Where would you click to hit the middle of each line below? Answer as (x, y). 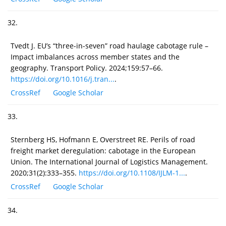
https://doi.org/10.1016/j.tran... (63, 79)
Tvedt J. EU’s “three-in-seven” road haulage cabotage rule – (109, 45)
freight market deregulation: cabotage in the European (103, 150)
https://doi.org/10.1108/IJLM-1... (132, 173)
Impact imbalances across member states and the (95, 56)
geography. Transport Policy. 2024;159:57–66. (87, 68)
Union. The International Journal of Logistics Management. (109, 161)
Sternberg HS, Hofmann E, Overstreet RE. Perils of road (103, 139)
